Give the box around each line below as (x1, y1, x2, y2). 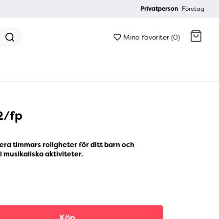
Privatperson (140, 5, 178, 13)
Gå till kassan (89, 71, 144, 81)
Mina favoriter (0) (123, 32, 180, 42)
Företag (182, 5, 204, 13)
